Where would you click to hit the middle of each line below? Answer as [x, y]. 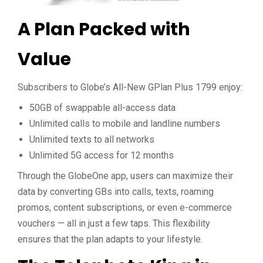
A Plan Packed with [104, 30]
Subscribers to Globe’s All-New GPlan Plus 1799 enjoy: [130, 87]
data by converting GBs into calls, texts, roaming [116, 192]
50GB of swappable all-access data [102, 108]
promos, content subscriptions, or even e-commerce [125, 208]
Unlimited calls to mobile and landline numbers [125, 124]
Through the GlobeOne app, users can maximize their [125, 176]
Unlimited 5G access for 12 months [102, 156]
